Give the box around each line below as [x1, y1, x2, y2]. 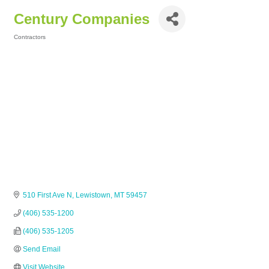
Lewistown [76, 191, 110, 200]
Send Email [23, 245, 61, 254]
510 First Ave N [23, 191, 72, 200]
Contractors [14, 34, 46, 40]
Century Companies [14, 10, 150, 27]
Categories [13, 42, 45, 49]
